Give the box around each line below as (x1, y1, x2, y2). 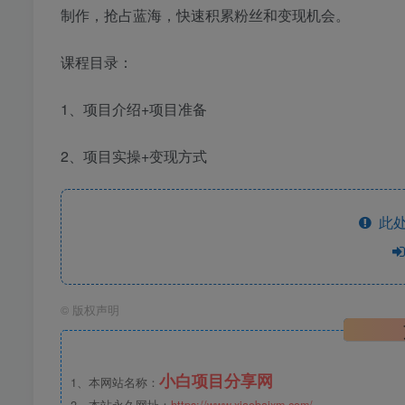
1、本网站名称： (71, 374, 159, 391)
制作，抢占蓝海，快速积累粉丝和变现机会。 (61, 5, 350, 26)
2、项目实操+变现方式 (61, 146, 207, 167)
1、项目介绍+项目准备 (61, 99, 207, 120)
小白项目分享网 (159, 369, 273, 393)
